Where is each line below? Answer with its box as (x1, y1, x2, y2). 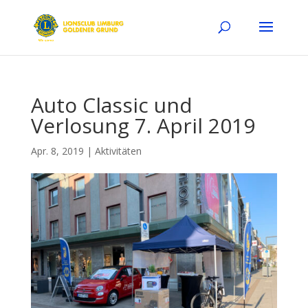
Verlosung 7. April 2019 (30, 111, 255, 140)
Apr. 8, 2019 (30, 144, 84, 157)
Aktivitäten (94, 144, 142, 157)
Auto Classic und (30, 91, 192, 119)
